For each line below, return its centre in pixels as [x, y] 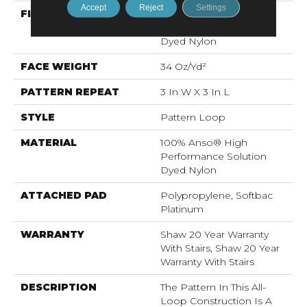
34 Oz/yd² [183, 66]
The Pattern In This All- [213, 287]
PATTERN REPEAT [70, 91]
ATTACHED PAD [64, 195]
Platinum [182, 209]
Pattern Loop [193, 117]
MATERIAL [49, 142]
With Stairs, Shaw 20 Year [220, 248]
